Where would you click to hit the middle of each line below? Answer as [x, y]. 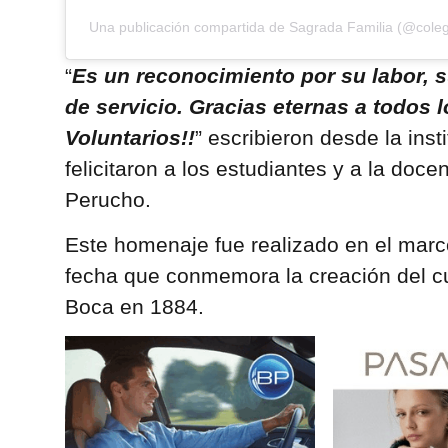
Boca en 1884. [134, 307]
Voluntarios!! [129, 137]
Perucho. [107, 199]
